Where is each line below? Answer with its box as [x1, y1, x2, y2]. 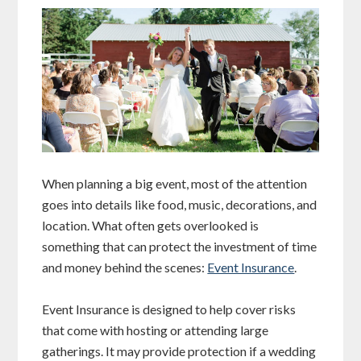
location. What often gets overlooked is [42, 218, 259, 234]
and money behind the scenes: [42, 259, 208, 276]
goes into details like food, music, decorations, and [42, 197, 317, 213]
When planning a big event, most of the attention [42, 176, 308, 192]
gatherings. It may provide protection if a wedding [42, 343, 317, 359]
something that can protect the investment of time [42, 239, 317, 255]
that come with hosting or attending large [42, 322, 269, 338]
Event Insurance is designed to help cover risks [42, 301, 297, 317]
